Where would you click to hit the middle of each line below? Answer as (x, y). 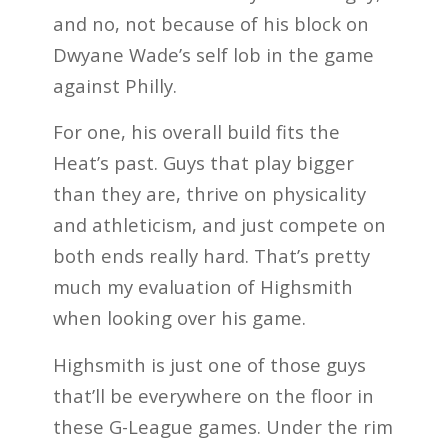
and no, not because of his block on (210, 23)
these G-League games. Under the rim (222, 426)
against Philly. (114, 85)
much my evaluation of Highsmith (202, 287)
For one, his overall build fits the (196, 132)
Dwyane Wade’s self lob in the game (213, 54)
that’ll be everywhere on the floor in (213, 395)
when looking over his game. (179, 318)
